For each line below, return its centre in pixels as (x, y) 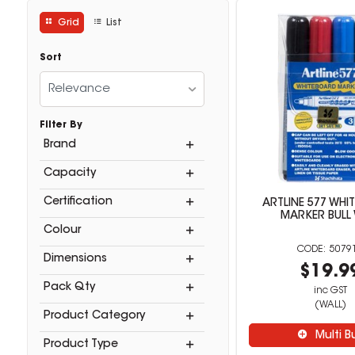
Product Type (80, 345)
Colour (62, 231)
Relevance (79, 89)
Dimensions (75, 259)
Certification (78, 202)
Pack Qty (69, 288)
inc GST (330, 291)
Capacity (69, 174)
